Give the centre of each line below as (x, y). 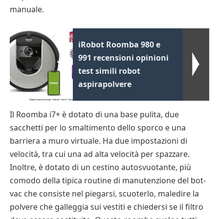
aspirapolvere (105, 84)
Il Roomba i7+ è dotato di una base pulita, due (94, 115)
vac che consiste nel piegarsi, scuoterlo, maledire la (104, 194)
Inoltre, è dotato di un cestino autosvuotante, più (100, 167)
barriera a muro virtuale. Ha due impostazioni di (99, 141)
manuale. (27, 9)
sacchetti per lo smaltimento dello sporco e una (98, 128)
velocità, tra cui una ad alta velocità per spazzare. (100, 154)
